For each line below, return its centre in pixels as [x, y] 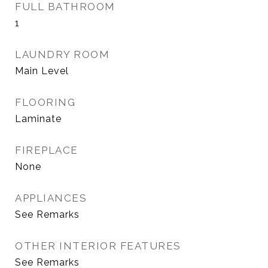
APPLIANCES [51, 198]
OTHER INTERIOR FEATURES [98, 246]
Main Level [42, 71]
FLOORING [45, 102]
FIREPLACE [47, 150]
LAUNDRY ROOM [62, 54]
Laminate [38, 119]
